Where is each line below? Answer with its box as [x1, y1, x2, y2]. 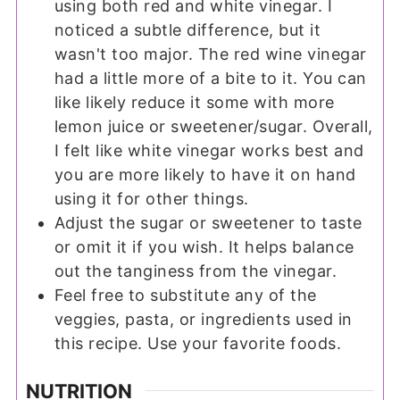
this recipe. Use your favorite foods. [54, 333, 342, 353]
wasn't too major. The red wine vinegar [54, 44, 367, 63]
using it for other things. [54, 188, 249, 208]
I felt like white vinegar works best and [54, 140, 364, 160]
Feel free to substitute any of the [54, 285, 317, 304]
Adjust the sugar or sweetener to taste [54, 212, 362, 232]
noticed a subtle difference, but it [54, 20, 321, 39]
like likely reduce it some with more [54, 92, 335, 112]
